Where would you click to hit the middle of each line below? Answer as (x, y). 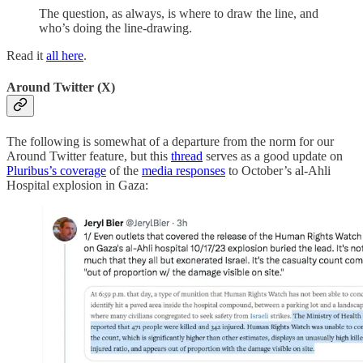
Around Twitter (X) (61, 88)
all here (65, 56)
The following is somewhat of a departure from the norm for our (170, 141)
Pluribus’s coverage (56, 170)
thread (187, 156)
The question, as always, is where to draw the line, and (179, 14)
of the (124, 170)
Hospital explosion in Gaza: (77, 185)
